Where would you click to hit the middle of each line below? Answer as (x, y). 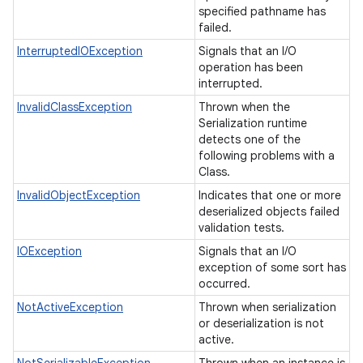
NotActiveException (70, 307)
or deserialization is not (261, 323)
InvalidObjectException (79, 195)
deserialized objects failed (269, 211)
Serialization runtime (253, 123)
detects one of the (250, 139)
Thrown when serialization (267, 307)
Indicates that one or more (270, 195)
